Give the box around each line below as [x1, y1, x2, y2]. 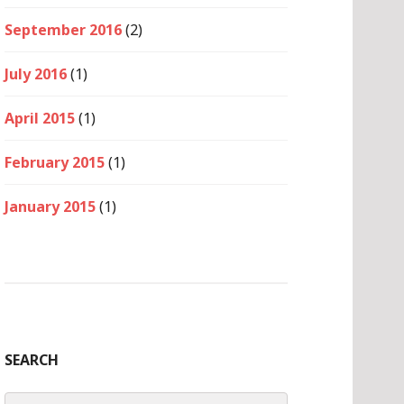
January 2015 [5, 197, 96, 216]
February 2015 [5, 152, 105, 172]
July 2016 [5, 64, 67, 84]
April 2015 [5, 108, 75, 128]
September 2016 [5, 20, 122, 40]
